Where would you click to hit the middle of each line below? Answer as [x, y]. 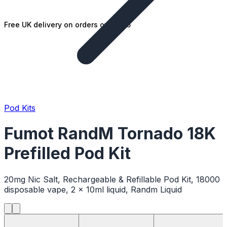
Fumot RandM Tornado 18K [110, 134]
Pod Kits [20, 108]
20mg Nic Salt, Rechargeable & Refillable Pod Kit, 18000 [112, 179]
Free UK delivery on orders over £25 [67, 24]
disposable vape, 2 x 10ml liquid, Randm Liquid [93, 189]
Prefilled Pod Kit [67, 154]
